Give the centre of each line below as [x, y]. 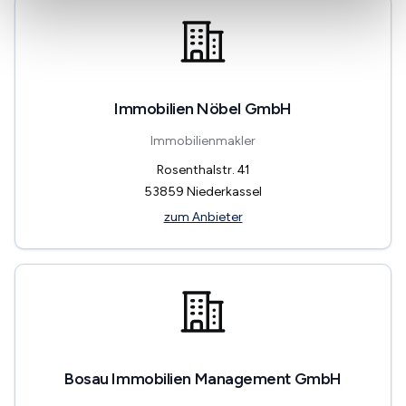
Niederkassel [224, 191]
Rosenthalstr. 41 [203, 169]
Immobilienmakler [203, 140]
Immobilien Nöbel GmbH [203, 108]
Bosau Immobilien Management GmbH [203, 378]
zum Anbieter [203, 217]
